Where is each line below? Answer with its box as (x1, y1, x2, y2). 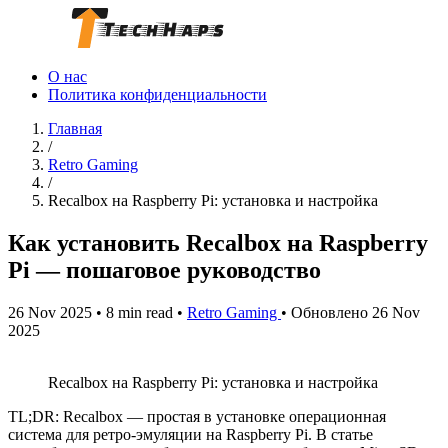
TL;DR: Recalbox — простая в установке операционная (8, 407, 386, 425)
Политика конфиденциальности (48, 86, 267, 103)
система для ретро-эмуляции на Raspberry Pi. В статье (8, 425, 373, 443)
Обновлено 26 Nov (291, 303, 420, 321)
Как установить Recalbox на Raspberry (8, 229, 428, 256)
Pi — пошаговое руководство (8, 256, 321, 283)
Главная (48, 120, 102, 137)
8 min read (106, 303, 173, 321)
